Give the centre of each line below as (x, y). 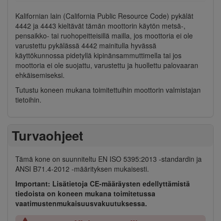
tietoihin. (28, 99)
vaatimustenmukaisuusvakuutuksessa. (81, 203)
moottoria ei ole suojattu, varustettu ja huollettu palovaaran (107, 65)
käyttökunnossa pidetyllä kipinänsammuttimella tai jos (98, 55)
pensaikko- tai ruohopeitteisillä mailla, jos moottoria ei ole (104, 35)
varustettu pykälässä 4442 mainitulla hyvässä (86, 45)
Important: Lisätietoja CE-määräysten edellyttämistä (103, 184)
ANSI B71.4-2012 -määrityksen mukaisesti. (82, 169)
